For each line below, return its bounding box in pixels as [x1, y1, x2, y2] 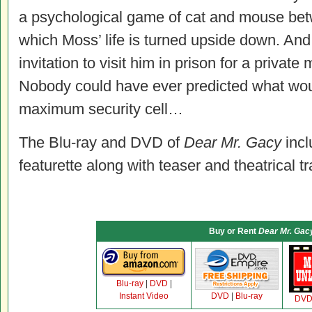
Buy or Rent [209, 226, 258, 236]
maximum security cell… [19, 100, 183, 118]
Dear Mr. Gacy [184, 134, 281, 151]
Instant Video [119, 291, 169, 301]
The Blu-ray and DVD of [19, 134, 184, 151]
